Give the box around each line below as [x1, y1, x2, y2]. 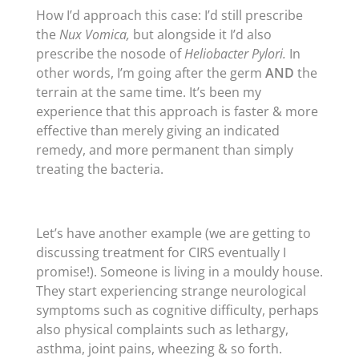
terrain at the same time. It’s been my [35, 83, 261, 101]
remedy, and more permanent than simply [35, 141, 293, 159]
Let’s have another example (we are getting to [35, 224, 311, 242]
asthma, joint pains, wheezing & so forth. [35, 340, 282, 357]
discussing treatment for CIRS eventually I [35, 244, 286, 261]
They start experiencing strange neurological [35, 282, 306, 300]
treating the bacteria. [35, 160, 163, 178]
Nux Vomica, [58, 26, 130, 43]
